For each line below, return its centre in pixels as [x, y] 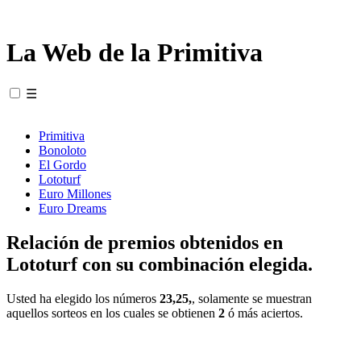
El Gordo [62, 164]
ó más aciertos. [264, 313]
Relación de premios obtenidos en [145, 242]
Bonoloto [62, 150]
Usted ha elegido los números [83, 298]
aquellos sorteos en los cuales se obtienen [112, 313]
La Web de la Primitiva [135, 53]
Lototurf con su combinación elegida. [160, 264]
